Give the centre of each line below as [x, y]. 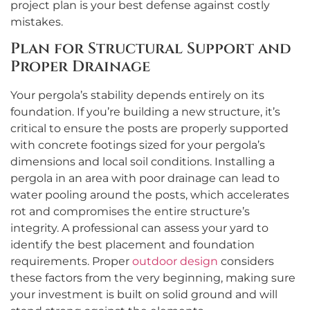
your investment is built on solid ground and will [144, 294]
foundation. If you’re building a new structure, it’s [145, 111]
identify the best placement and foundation [133, 244]
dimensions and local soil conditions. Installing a [143, 161]
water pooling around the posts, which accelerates [150, 194]
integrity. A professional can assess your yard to [139, 228]
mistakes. [37, 21]
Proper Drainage [80, 66]
